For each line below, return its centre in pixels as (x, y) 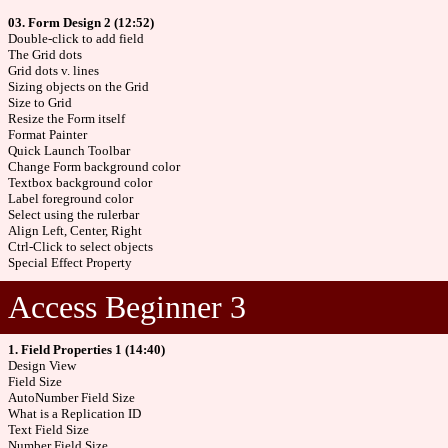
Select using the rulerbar (73, 214)
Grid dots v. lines (53, 70)
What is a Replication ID (74, 413)
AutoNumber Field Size (71, 397)
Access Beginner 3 (127, 307)
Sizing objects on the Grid (78, 86)
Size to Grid (40, 102)
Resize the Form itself (66, 118)
